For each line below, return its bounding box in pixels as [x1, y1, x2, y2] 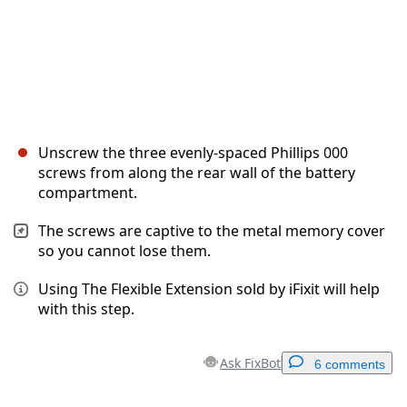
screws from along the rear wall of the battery [38, 163, 355, 184]
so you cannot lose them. [38, 241, 211, 262]
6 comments [314, 357, 385, 372]
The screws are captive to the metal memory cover [38, 221, 385, 242]
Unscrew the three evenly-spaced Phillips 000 [38, 143, 348, 164]
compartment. [38, 183, 137, 203]
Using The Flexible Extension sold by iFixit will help [38, 279, 380, 300]
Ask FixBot [220, 354, 281, 372]
